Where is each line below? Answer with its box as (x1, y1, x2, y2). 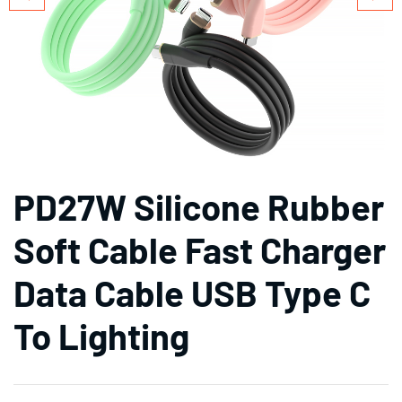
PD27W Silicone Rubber (13, 185, 384, 228)
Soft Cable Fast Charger (13, 228, 386, 271)
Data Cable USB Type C (13, 271, 371, 314)
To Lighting (13, 314, 189, 357)
